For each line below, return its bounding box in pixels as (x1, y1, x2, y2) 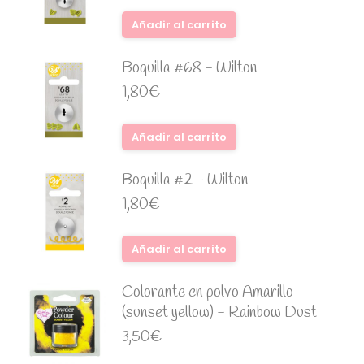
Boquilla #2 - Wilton (122, 169, 249, 191)
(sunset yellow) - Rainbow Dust (122, 301, 317, 323)
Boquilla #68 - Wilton (122, 57, 258, 79)
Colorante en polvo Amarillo (122, 281, 293, 303)
